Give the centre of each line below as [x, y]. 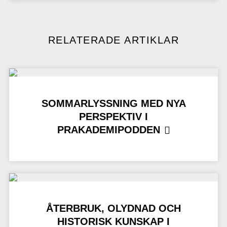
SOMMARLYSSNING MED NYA [113, 103]
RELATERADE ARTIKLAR [113, 40]
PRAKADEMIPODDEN [108, 129]
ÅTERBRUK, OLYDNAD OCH [113, 209]
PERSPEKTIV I [113, 116]
